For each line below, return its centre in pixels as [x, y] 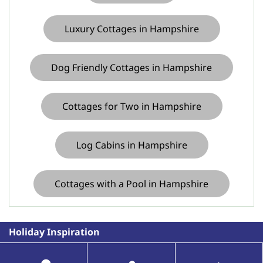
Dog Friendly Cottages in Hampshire [131, 68]
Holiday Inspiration [54, 232]
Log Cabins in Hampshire [131, 145]
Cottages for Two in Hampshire [131, 106]
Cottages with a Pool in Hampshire [131, 184]
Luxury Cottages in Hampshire [131, 29]
